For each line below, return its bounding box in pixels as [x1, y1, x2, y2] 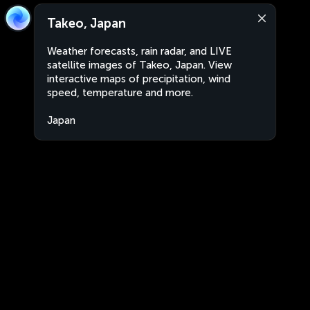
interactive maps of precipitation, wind [47, 73, 230, 85]
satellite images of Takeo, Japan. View [47, 59, 232, 71]
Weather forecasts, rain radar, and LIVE [47, 45, 232, 57]
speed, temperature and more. [47, 86, 193, 99]
